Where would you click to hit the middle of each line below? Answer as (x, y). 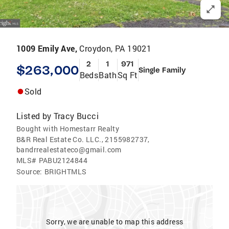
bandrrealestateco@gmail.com (69, 150)
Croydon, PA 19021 (116, 48)
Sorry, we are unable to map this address (114, 222)
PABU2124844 (63, 160)
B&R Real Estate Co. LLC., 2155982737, (83, 139)
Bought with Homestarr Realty (68, 129)
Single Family (162, 70)
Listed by (34, 116)
